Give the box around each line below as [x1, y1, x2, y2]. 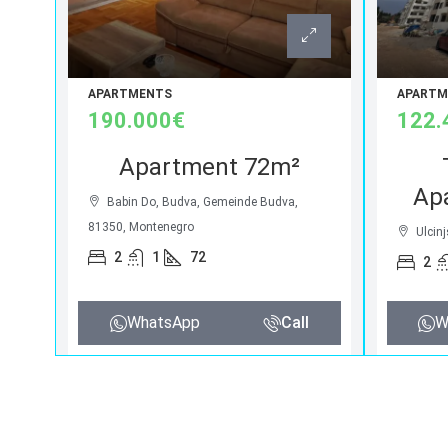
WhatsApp [127, 313, 201, 333]
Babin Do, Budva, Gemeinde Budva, [107, 195, 299, 210]
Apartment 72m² [118, 153, 300, 182]
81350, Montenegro [88, 220, 195, 235]
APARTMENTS [88, 87, 173, 102]
